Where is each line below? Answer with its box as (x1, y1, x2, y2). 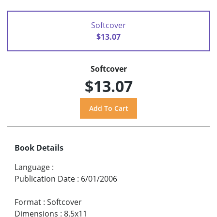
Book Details (15, 142, 63, 154)
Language (15, 162, 50, 173)
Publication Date (15, 173, 75, 185)
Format (15, 197, 41, 208)
